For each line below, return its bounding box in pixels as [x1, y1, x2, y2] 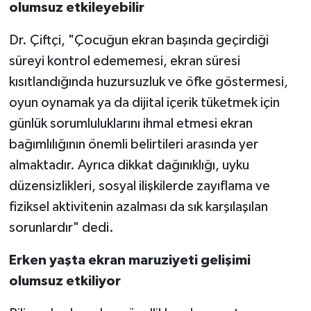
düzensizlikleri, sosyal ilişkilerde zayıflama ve [8, 178, 270, 193]
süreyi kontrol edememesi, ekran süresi [8, 53, 240, 68]
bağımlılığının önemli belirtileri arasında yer [8, 137, 258, 151]
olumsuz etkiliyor [8, 274, 121, 288]
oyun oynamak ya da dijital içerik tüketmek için [8, 95, 280, 110]
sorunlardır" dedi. [8, 220, 114, 235]
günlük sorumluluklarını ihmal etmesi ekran [8, 116, 253, 131]
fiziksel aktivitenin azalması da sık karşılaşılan [8, 199, 268, 214]
